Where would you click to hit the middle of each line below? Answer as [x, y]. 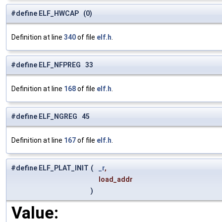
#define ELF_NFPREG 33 [52, 65]
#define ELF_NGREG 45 [50, 117]
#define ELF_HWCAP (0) [52, 14]
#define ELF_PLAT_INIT [50, 168]
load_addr [116, 180]
